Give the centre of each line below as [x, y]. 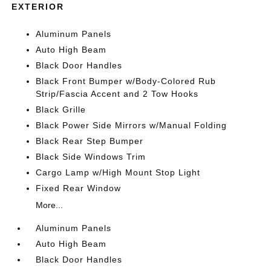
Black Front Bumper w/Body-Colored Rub [126, 81]
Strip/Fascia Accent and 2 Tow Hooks [117, 94]
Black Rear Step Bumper [90, 141]
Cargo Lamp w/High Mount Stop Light [118, 173]
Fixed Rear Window [79, 188]
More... [50, 205]
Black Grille [61, 110]
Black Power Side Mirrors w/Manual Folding [132, 126]
